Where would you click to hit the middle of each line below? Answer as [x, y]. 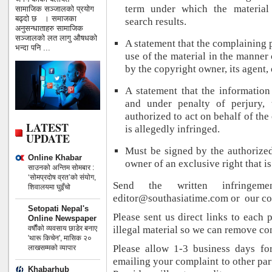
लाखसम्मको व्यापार [52, 247]
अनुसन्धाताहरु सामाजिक [49, 29]
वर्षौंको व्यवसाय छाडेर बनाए [63, 228]
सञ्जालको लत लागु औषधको [56, 38]
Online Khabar [55, 157]
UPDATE [48, 138]
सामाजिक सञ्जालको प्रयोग [55, 9]
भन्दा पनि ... [33, 48]
